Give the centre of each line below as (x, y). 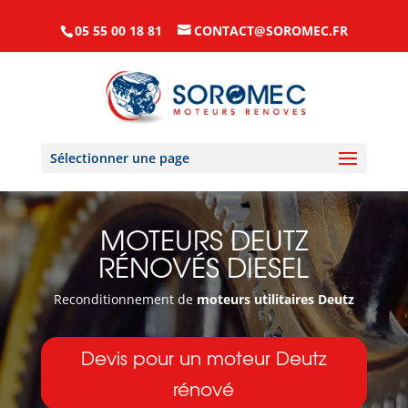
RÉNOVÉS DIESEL (204, 266)
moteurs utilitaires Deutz (275, 299)
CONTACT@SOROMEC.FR (270, 30)
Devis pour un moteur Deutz (204, 357)
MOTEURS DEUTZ (204, 239)
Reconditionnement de (125, 299)
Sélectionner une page (119, 158)
